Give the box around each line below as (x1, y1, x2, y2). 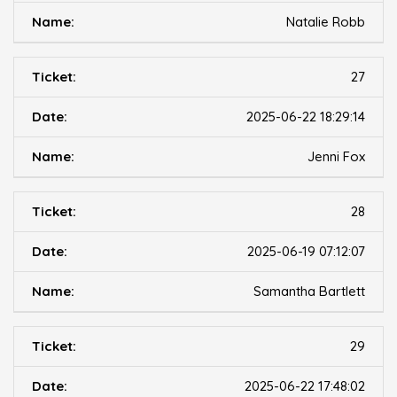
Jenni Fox (307, 148, 365, 166)
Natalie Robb (286, 13, 365, 31)
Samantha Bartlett (253, 283, 365, 300)
